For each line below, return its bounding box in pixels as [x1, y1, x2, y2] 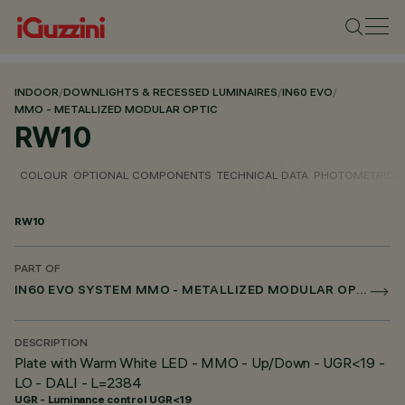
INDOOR [14, 88, 59, 99]
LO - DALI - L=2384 [14, 373, 142, 391]
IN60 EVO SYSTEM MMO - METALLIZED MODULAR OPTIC [356, 285, 368, 298]
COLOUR [20, 168, 68, 182]
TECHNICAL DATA [217, 168, 308, 182]
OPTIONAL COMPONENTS [73, 168, 212, 182]
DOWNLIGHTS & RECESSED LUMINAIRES [63, 88, 278, 99]
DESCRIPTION [14, 338, 88, 350]
